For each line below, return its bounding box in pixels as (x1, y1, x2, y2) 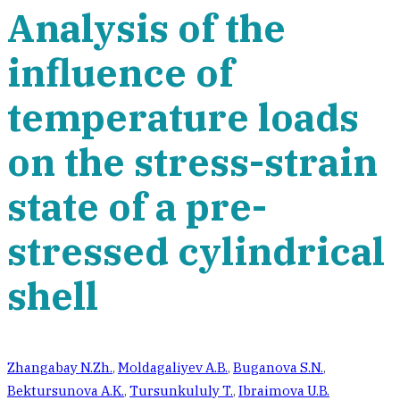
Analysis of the (7, 3, 286, 53)
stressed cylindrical (7, 226, 385, 276)
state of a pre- (7, 181, 267, 231)
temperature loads (7, 92, 359, 142)
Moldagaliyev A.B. (118, 359, 228, 376)
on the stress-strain (7, 137, 378, 187)
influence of (7, 47, 234, 97)
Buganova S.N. (233, 359, 323, 376)
